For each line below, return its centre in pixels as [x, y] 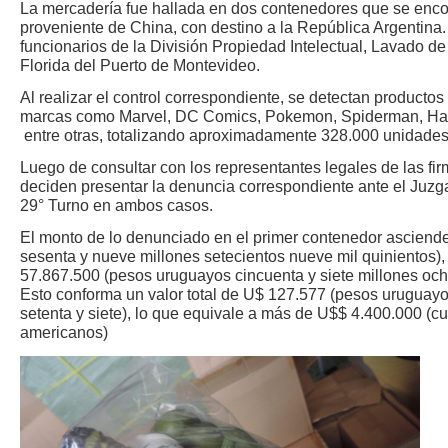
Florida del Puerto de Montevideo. [140, 66]
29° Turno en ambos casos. [116, 206]
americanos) [64, 333]
